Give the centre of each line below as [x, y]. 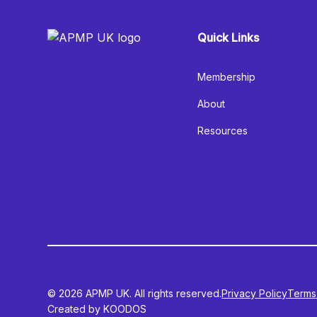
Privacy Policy [255, 293]
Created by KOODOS [97, 309]
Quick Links [229, 38]
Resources [223, 131]
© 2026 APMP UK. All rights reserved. [135, 293]
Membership [227, 77]
